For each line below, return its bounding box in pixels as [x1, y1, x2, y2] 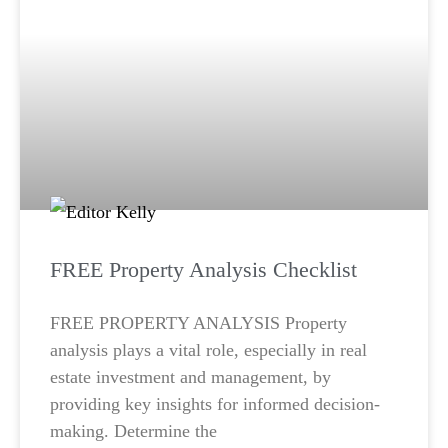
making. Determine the [50, 421, 217, 442]
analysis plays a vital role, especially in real [50, 340, 367, 361]
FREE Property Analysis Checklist [50, 257, 357, 283]
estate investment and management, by [50, 367, 331, 388]
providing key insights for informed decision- [50, 394, 380, 415]
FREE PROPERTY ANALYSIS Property [50, 313, 347, 334]
